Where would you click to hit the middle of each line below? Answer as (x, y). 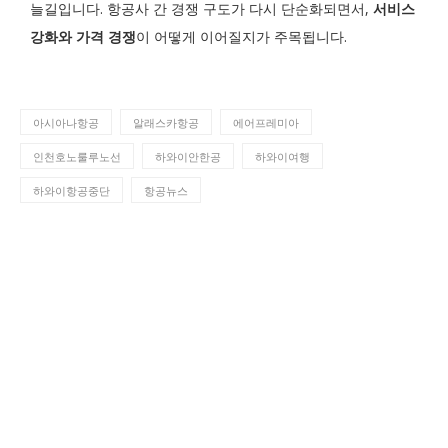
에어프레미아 (266, 122)
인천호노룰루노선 (77, 156)
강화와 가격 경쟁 (83, 36)
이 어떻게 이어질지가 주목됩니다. (241, 36)
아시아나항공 (66, 122)
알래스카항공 (166, 122)
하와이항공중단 (71, 190)
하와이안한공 (188, 156)
